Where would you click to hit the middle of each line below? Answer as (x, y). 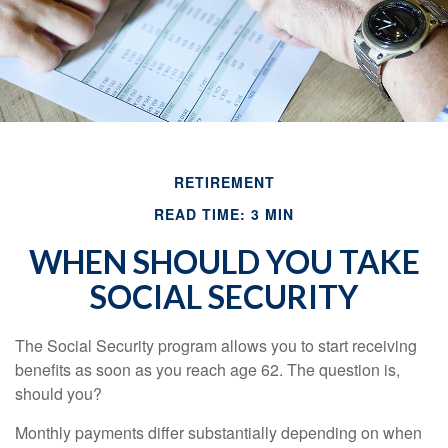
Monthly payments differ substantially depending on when (218, 432)
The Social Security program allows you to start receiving (216, 345)
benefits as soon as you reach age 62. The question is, (207, 369)
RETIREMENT (224, 181)
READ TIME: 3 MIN (224, 213)
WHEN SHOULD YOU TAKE (224, 261)
